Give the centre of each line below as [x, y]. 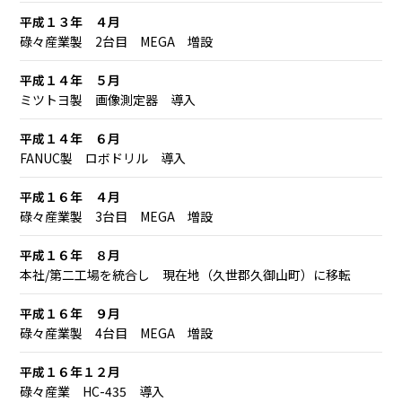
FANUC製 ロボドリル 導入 [103, 158]
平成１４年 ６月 [70, 138]
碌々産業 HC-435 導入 [92, 391]
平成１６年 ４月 [70, 197]
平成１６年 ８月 [70, 255]
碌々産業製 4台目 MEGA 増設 [117, 333]
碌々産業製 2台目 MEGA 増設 [117, 41]
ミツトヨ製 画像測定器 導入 [108, 100]
